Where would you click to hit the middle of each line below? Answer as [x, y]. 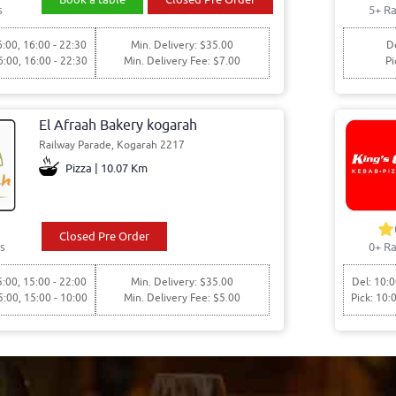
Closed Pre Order [104, 236]
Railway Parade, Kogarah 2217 [112, 145]
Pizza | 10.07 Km [106, 168]
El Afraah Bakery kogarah [118, 125]
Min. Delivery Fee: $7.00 [183, 61]
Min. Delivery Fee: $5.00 [183, 297]
